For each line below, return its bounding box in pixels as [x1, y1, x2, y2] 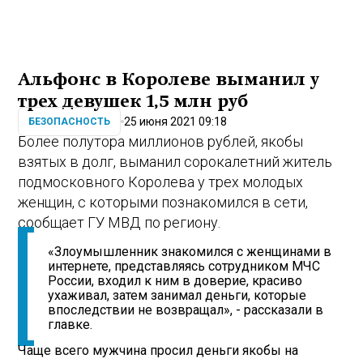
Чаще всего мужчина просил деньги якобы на [18, 343, 299, 359]
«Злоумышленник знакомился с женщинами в [48, 244, 332, 260]
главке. [48, 317, 93, 333]
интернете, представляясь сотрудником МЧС [48, 258, 321, 275]
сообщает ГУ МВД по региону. [18, 213, 221, 231]
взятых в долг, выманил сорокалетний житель [18, 152, 333, 170]
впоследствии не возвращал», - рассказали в [48, 302, 324, 318]
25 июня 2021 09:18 [124, 114, 228, 128]
